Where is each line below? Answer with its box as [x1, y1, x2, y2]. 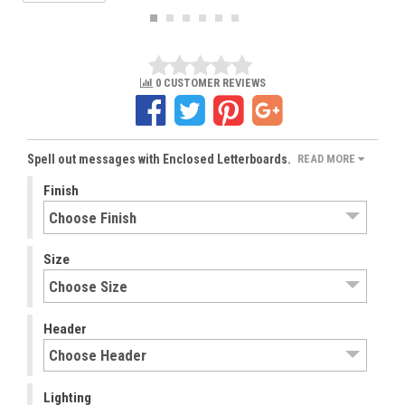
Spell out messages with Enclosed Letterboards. [27, 151, 294, 166]
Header [43, 320, 88, 337]
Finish [43, 183, 80, 200]
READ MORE [297, 152, 358, 166]
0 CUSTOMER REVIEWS [152, 76, 266, 90]
